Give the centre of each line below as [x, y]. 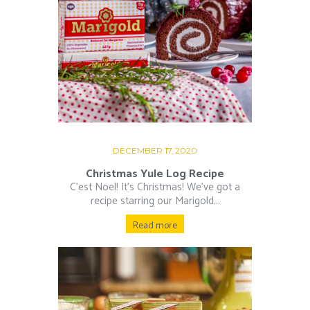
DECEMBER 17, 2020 [155, 151]
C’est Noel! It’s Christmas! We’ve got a [155, 187]
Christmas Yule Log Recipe [155, 174]
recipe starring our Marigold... [155, 201]
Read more [155, 226]
